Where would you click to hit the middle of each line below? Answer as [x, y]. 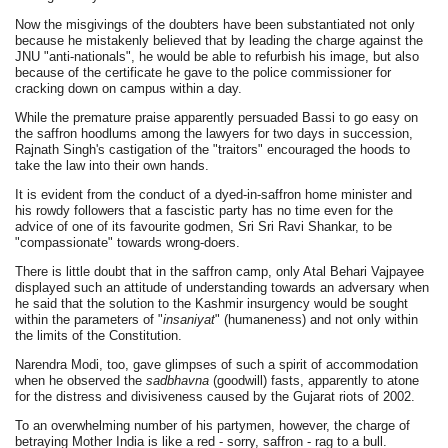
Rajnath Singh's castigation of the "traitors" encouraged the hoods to [213, 149]
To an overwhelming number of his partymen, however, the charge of [213, 425]
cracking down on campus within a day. [129, 88]
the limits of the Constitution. [99, 335]
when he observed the [81, 380]
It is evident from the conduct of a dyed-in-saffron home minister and [214, 194]
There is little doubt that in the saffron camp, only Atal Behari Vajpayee [220, 271]
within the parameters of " [89, 319]
